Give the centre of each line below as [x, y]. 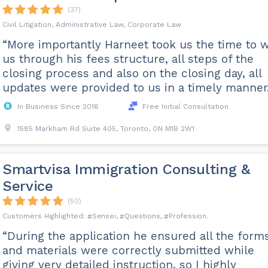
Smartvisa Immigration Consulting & [126, 169]
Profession [187, 216]
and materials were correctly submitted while [128, 250]
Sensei [104, 216]
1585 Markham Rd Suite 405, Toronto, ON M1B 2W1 [106, 129]
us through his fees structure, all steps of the [128, 59]
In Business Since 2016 [58, 106]
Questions [142, 216]
